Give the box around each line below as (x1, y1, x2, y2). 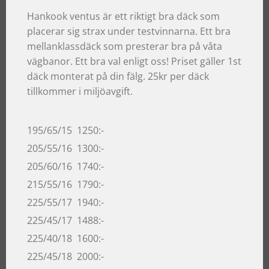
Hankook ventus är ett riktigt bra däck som (27, 10, 220, 23)
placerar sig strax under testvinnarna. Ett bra (27, 25, 231, 38)
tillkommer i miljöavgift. (27, 85, 133, 98)
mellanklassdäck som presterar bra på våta (27, 40, 222, 53)
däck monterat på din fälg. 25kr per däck (27, 70, 209, 83)
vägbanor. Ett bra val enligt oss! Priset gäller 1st (27, 55, 241, 68)
